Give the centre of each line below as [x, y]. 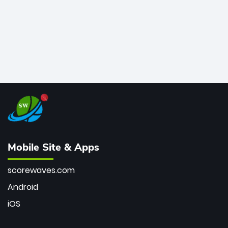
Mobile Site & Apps [53, 147]
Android [23, 187]
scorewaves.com [41, 170]
